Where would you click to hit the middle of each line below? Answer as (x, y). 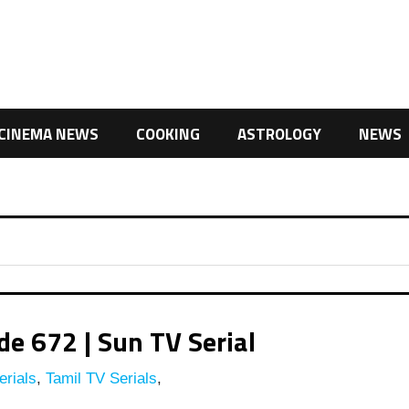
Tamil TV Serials (99, 379)
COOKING (168, 134)
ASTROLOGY (279, 134)
